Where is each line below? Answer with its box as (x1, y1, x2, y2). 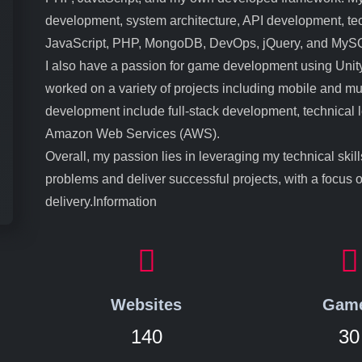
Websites (111, 295, 183, 314)
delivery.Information (44, 194, 157, 208)
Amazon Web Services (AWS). (44, 126, 220, 141)
